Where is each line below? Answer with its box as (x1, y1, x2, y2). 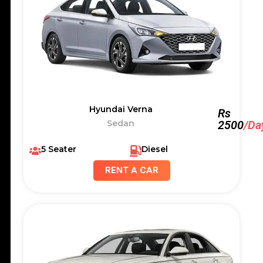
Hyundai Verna (89, 104, 153, 115)
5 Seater (41, 144, 76, 155)
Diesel (141, 144, 168, 155)
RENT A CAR (104, 165, 159, 176)
